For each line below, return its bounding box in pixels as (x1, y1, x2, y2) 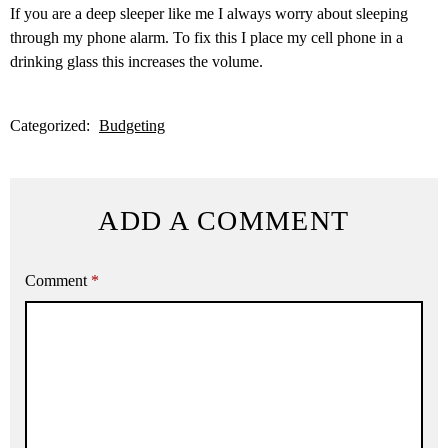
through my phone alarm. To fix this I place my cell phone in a (10, 29, 403, 47)
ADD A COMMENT (98, 205, 350, 237)
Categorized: (10, 117, 94, 135)
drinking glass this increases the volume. (10, 53, 263, 71)
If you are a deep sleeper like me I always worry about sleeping (10, 5, 408, 23)
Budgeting (99, 117, 165, 135)
